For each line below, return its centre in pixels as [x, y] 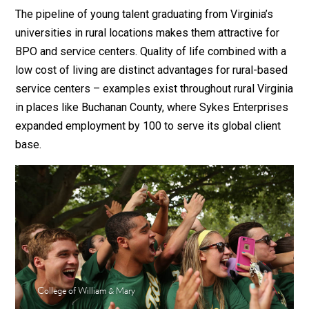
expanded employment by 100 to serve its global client [148, 126]
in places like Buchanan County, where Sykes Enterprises [152, 107]
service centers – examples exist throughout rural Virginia [154, 89]
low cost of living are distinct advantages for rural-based [152, 70]
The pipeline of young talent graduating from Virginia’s [144, 14]
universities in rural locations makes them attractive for [148, 33]
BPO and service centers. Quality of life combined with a [151, 51]
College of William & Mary [87, 291]
